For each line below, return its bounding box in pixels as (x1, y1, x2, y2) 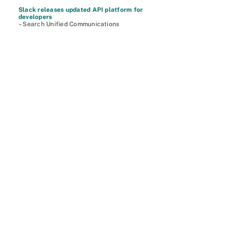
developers (18, 13, 52, 21)
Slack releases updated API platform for (18, 6, 143, 13)
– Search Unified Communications (18, 21, 120, 28)
